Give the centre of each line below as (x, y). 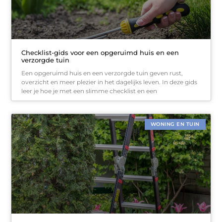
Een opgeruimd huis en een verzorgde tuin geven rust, (102, 73)
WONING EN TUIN (175, 124)
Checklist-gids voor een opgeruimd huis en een (100, 53)
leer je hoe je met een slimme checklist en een (89, 91)
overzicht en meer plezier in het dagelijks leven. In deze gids (110, 82)
